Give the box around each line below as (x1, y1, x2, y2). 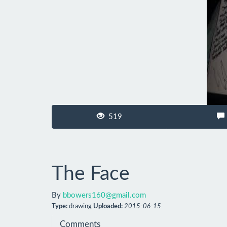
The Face (52, 164, 130, 184)
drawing (67, 203, 93, 210)
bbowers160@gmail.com (63, 192, 146, 200)
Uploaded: (93, 203, 123, 210)
